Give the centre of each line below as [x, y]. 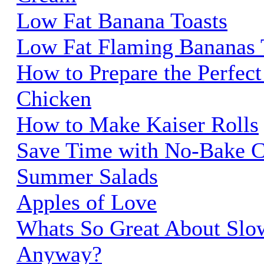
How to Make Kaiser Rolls [138, 124]
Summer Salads [87, 176]
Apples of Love [87, 202]
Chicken [54, 98]
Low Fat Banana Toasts [122, 20]
